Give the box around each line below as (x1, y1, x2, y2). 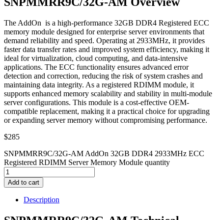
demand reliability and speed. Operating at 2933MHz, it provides (4, 36, 205, 45)
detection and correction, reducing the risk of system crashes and (4, 71, 203, 80)
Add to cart (8, 178, 39, 186)
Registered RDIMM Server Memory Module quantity (4, 158, 170, 166)
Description (24, 195, 59, 204)
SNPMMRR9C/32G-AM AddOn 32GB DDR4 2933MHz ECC (4, 149, 204, 158)
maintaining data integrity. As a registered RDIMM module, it (4, 80, 194, 89)
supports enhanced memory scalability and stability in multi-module (4, 89, 212, 98)
